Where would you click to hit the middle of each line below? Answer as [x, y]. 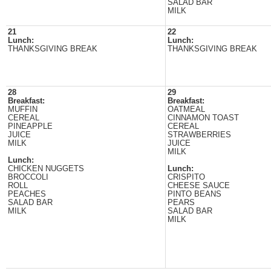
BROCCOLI [28, 177]
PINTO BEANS [194, 194]
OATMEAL [186, 109]
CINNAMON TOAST [203, 118]
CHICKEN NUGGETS [46, 169]
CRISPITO [186, 177]
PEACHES [27, 194]
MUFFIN [23, 109]
